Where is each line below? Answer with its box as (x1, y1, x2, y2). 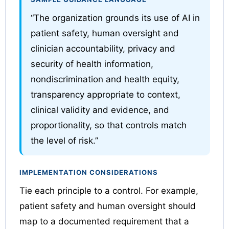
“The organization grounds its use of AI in (30, 12, 200, 23)
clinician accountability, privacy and (30, 43, 175, 54)
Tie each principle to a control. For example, (19, 185, 198, 196)
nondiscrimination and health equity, (30, 74, 179, 84)
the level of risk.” (30, 135, 98, 146)
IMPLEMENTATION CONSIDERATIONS (19, 168, 158, 176)
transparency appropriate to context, (30, 89, 180, 100)
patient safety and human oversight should (19, 200, 196, 211)
